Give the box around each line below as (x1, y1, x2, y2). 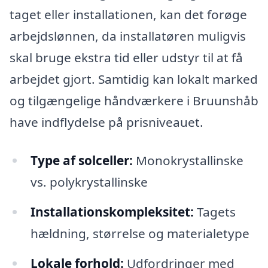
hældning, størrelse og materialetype (30, 224, 249, 242)
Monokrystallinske (132, 151, 243, 169)
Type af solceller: (30, 151, 133, 169)
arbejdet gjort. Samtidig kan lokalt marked (10, 71, 258, 88)
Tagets (193, 203, 236, 220)
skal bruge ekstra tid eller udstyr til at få (10, 49, 243, 66)
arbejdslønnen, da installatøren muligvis (10, 28, 246, 45)
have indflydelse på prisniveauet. (10, 114, 203, 131)
